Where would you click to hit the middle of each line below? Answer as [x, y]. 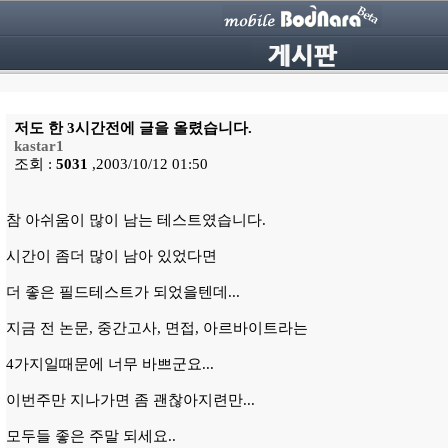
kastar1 [39, 146]
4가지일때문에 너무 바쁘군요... [110, 364]
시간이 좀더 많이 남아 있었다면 [111, 256]
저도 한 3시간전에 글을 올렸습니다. [131, 128]
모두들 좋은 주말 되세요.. [91, 436]
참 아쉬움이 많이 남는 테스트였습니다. [136, 220]
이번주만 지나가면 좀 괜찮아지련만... [130, 400]
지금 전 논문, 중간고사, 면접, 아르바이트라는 [157, 328]
